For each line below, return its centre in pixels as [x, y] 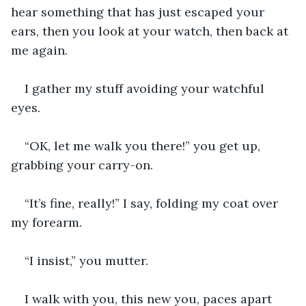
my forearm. [46, 222]
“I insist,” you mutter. [86, 260]
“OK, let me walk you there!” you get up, [144, 145]
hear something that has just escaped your [139, 12]
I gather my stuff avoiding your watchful [146, 88]
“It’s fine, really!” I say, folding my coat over [153, 203]
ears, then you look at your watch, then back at [151, 31]
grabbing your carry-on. [82, 165]
